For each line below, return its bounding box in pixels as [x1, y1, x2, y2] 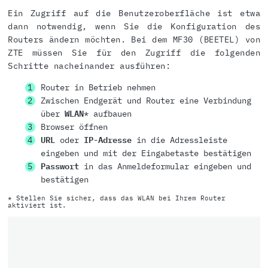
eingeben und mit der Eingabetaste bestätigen [41, 148, 251, 159]
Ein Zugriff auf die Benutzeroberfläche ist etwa [8, 8, 260, 19]
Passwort [40, 161, 79, 172]
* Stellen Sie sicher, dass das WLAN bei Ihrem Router [8, 194, 226, 203]
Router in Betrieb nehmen [40, 82, 156, 93]
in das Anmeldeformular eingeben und [78, 161, 251, 172]
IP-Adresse [83, 135, 132, 146]
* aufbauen [84, 108, 132, 120]
